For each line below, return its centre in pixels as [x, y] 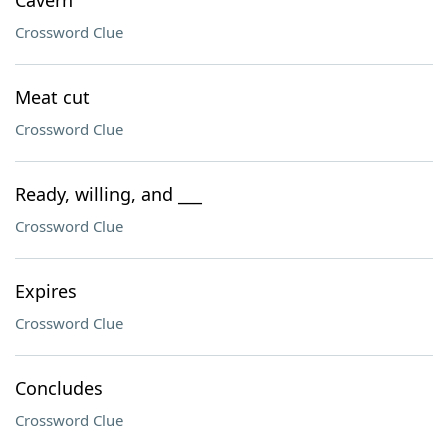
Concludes [59, 388]
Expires [46, 291]
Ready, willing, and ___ [108, 194]
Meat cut [52, 97]
